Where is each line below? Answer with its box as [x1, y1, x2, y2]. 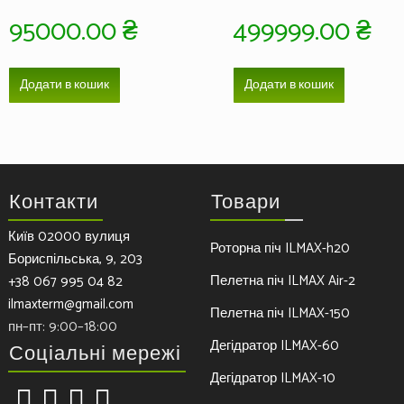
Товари [210, 186, 280, 219]
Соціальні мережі [8, 337, 181, 371]
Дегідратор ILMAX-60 [209, 334, 339, 357]
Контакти [8, 186, 98, 219]
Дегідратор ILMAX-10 [209, 366, 335, 390]
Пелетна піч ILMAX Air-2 [209, 269, 355, 292]
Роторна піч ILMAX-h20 [209, 236, 350, 260]
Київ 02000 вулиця [7, 225, 130, 248]
